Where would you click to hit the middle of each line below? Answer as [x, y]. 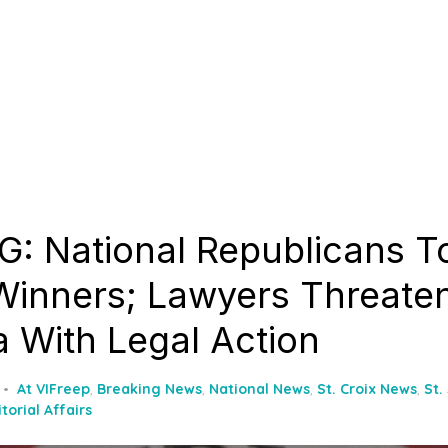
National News [259, 389]
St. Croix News [367, 389]
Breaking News [149, 389]
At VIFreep [53, 389]
